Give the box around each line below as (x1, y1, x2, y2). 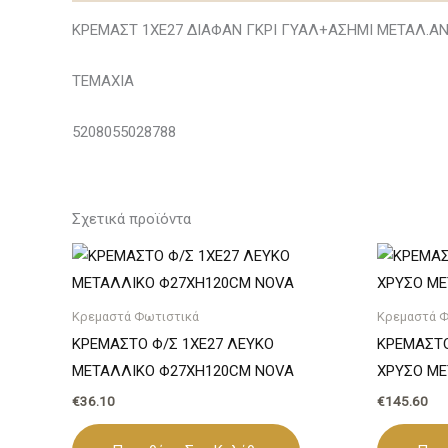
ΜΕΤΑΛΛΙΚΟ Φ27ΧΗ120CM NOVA (72, 362, 294, 381)
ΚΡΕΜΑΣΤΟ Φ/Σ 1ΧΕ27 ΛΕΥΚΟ (72, 335, 274, 354)
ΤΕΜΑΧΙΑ (72, 71, 134, 90)
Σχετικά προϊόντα (72, 209, 191, 228)
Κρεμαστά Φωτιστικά (72, 309, 199, 324)
